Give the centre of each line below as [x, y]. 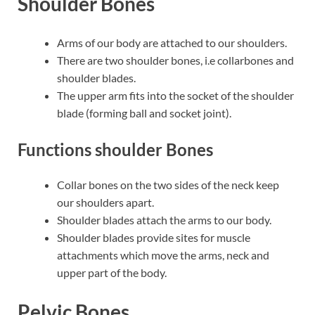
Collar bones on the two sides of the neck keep [168, 184]
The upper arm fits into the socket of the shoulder [175, 95]
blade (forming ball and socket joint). [144, 113]
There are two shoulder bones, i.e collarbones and [175, 60]
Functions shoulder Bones [115, 149]
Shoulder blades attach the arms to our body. [164, 219]
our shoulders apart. [105, 202]
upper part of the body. [112, 272]
